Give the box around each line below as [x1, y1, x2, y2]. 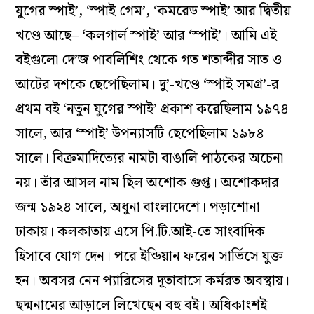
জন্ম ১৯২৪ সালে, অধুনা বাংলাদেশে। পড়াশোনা [15, 196, 260, 219]
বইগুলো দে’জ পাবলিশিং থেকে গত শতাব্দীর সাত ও [15, 49, 282, 72]
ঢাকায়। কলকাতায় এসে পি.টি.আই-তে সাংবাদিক [15, 221, 266, 244]
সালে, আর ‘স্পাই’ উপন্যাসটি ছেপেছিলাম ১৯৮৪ [15, 123, 265, 146]
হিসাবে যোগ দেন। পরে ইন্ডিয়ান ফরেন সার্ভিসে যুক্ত [15, 245, 284, 268]
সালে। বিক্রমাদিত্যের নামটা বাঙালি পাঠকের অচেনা [15, 147, 284, 170]
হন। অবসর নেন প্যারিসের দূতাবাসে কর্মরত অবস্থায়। [15, 270, 290, 293]
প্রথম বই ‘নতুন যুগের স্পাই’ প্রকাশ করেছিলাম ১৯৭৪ [15, 98, 289, 121]
